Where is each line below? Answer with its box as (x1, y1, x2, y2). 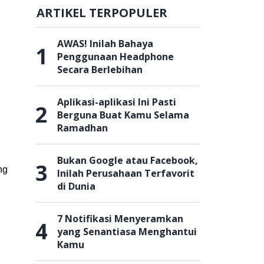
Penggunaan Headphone (57, 50, 174, 63)
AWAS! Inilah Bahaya (57, 37, 153, 50)
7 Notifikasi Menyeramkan (57, 212, 183, 225)
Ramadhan (57, 121, 108, 134)
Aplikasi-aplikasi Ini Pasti (57, 95, 176, 108)
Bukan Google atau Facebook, (57, 154, 198, 167)
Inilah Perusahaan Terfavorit (57, 167, 194, 180)
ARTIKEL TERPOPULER (37, 5, 167, 21)
